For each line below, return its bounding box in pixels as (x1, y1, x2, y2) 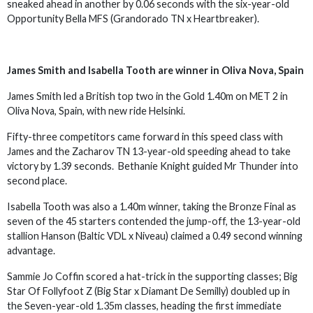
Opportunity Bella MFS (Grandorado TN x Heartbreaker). (7, 13, 259, 24)
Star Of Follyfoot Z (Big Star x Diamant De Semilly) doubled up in (7, 285, 290, 297)
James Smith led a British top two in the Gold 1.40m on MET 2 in (7, 90, 288, 102)
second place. (7, 175, 67, 187)
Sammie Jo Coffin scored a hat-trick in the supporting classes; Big (7, 270, 298, 282)
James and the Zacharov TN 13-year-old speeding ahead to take (7, 145, 291, 157)
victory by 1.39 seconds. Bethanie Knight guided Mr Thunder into (7, 160, 298, 172)
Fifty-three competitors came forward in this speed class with (7, 131, 283, 143)
